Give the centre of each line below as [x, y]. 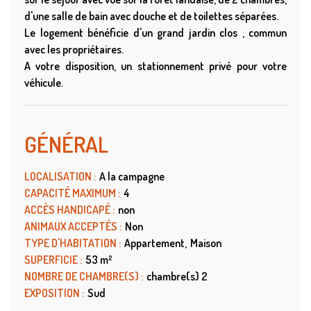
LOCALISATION [59, 177]
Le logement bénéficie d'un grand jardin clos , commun [155, 33]
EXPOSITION [53, 293]
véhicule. [44, 83]
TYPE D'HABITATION [72, 243]
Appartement [154, 243]
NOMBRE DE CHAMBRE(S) [83, 277]
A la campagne [132, 177]
